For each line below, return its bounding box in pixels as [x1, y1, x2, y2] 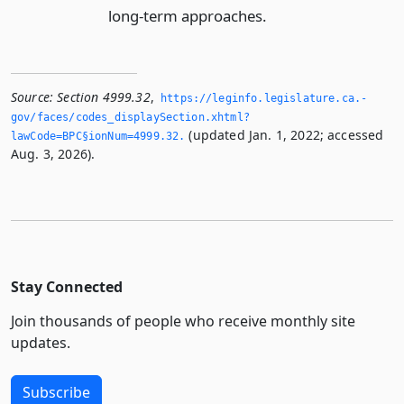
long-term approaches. [107, 5, 267, 27]
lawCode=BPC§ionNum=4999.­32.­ [11, 130, 186, 143]
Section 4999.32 [57, 88, 151, 106]
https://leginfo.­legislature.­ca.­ [161, 92, 368, 106]
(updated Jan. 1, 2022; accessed [185, 126, 384, 144]
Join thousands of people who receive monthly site [11, 311, 355, 332]
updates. [11, 333, 70, 353]
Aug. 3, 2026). [11, 145, 96, 163]
